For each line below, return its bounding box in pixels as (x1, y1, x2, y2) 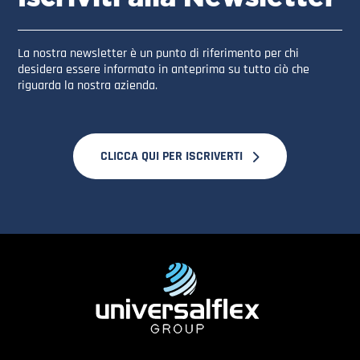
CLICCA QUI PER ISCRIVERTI (100, 147, 243, 165)
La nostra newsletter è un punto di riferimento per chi (18, 44, 300, 62)
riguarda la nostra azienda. (18, 76, 162, 94)
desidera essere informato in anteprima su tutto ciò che (18, 60, 310, 78)
